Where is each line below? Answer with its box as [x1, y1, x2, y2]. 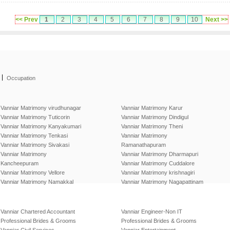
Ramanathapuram [121, 142, 166, 148]
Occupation [7, 75, 35, 81]
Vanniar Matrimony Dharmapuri [121, 151, 198, 157]
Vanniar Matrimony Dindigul [121, 114, 188, 120]
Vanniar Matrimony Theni [121, 123, 183, 129]
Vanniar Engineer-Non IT [121, 208, 182, 215]
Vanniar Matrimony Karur [121, 105, 183, 111]
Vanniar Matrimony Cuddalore [121, 160, 195, 166]
